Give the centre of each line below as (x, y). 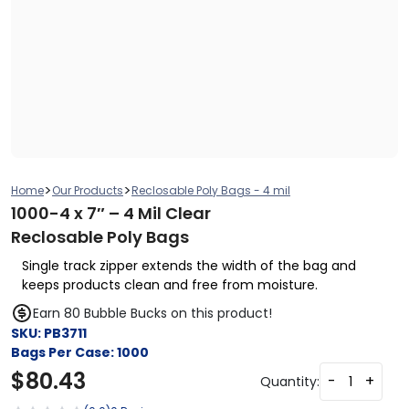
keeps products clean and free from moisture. (170, 285)
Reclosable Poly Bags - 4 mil (211, 190)
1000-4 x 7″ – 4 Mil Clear (111, 213)
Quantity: (290, 381)
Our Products (88, 190)
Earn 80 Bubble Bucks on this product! (152, 313)
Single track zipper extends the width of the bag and (189, 266)
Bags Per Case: (64, 352)
